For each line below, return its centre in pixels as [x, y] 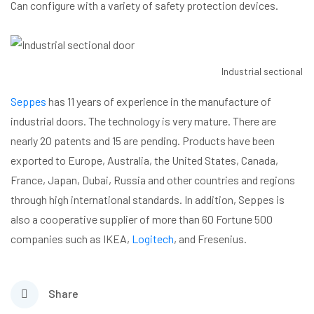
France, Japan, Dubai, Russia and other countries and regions [153, 179]
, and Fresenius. [210, 238]
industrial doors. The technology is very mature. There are [143, 121]
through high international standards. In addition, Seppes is [148, 199]
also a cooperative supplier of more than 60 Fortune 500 [142, 219]
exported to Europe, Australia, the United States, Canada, [144, 160]
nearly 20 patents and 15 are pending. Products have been [143, 140]
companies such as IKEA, [71, 238]
